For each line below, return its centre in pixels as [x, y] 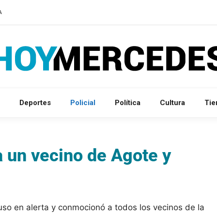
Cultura [172, 102]
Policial [83, 102]
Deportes [35, 102]
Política [128, 102]
